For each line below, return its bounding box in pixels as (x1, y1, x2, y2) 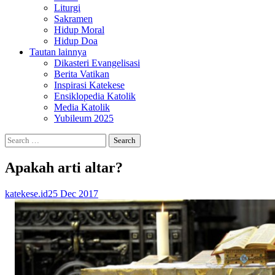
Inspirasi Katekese (54, 80, 125, 90)
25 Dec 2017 (48, 188, 98, 199)
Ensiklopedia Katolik (54, 91, 136, 101)
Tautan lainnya (29, 47, 87, 57)
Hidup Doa (54, 36, 98, 46)
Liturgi (54, 2, 80, 13)
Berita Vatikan (54, 69, 109, 79)
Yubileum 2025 (54, 113, 114, 123)
